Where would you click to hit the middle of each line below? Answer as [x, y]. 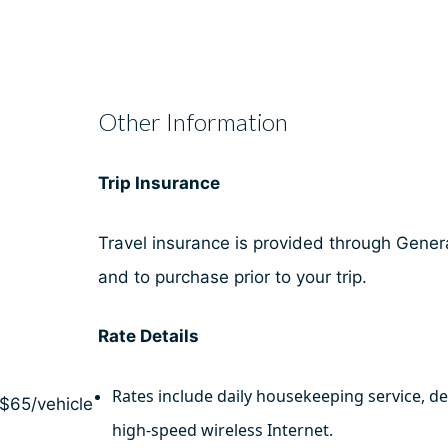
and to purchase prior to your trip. [232, 276]
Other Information [192, 122]
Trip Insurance [158, 183]
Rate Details [148, 336]
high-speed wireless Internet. [222, 429]
